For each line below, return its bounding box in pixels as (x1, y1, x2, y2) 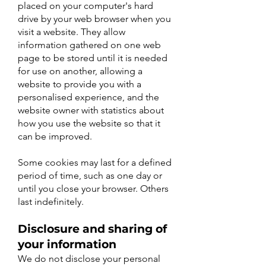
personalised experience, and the (18, 91, 159, 103)
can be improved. (18, 131, 92, 142)
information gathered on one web (18, 39, 161, 50)
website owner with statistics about (18, 104, 164, 116)
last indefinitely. (18, 196, 84, 207)
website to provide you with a (18, 78, 141, 90)
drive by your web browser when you (18, 13, 171, 24)
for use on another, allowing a (18, 65, 142, 77)
